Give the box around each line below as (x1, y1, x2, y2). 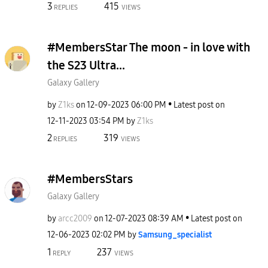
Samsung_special (138, 230, 203, 240)
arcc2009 (58, 214, 92, 224)
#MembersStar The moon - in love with (47, 39, 250, 54)
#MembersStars (47, 172, 133, 186)
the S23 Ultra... (47, 57, 125, 72)
